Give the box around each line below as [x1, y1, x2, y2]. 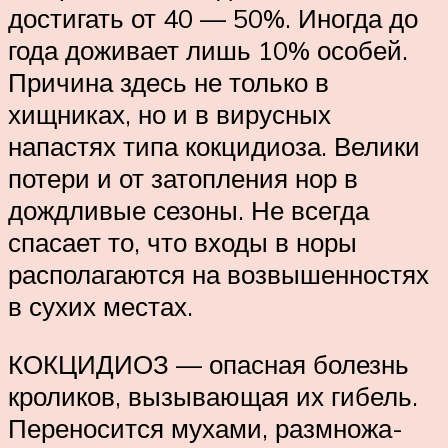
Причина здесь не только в [8, 66, 329, 99]
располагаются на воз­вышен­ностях [8, 258, 429, 291]
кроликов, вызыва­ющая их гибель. [8, 379, 418, 412]
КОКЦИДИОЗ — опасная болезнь [8, 347, 409, 380]
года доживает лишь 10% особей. [8, 34, 408, 67]
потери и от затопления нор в [8, 162, 358, 195]
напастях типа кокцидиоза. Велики [8, 130, 420, 163]
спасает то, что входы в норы [8, 226, 357, 259]
